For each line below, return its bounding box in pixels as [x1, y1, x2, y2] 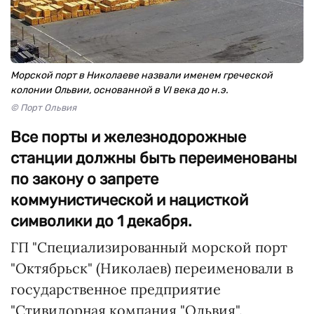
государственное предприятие [11, 280, 221, 298]
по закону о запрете [11, 170, 158, 189]
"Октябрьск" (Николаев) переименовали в [11, 259, 293, 277]
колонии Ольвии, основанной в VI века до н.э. [11, 84, 228, 96]
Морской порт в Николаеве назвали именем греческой [11, 69, 273, 81]
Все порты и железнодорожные [11, 128, 246, 146]
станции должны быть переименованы [11, 149, 297, 168]
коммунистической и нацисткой [11, 191, 248, 210]
